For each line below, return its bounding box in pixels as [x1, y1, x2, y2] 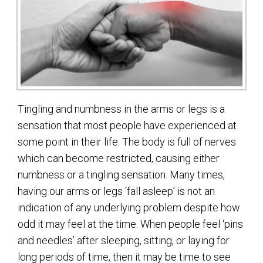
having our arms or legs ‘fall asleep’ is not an [18, 185, 215, 198]
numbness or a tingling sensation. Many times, [18, 168, 225, 181]
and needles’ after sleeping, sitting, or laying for [18, 234, 230, 247]
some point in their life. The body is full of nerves [18, 136, 236, 149]
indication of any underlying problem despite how [18, 201, 240, 214]
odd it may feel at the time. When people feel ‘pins [18, 218, 243, 231]
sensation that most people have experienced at [18, 119, 237, 132]
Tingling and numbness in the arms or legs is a [18, 103, 225, 116]
